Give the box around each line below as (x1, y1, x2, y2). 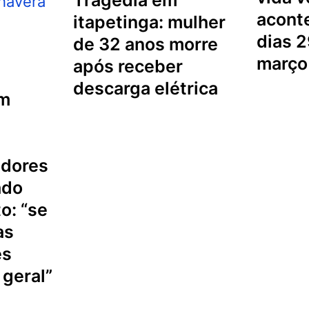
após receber (73, 55, 183, 77)
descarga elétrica (73, 77, 219, 99)
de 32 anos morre (73, 33, 219, 54)
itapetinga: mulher (73, 11, 226, 32)
